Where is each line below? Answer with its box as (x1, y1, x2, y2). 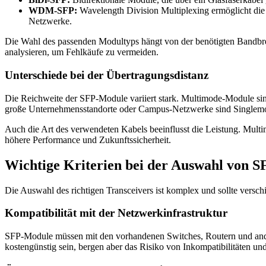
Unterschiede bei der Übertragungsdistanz (5, 69, 208, 82)
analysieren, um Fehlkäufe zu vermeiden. (5, 47, 159, 58)
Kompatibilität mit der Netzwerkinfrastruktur (5, 207, 227, 220)
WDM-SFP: (28, 5, 77, 16)
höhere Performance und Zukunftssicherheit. (5, 134, 171, 145)
